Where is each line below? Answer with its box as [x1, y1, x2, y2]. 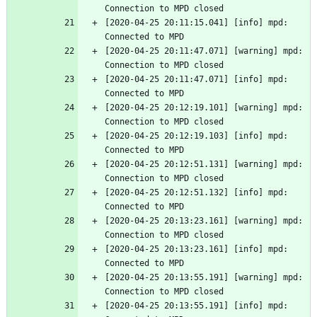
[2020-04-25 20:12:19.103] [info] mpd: [105, 131, 288, 142]
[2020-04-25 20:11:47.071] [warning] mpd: [105, 46, 303, 57]
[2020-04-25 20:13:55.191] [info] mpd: [105, 301, 288, 311]
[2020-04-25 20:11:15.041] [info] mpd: [105, 18, 288, 28]
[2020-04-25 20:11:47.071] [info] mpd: [105, 74, 288, 85]
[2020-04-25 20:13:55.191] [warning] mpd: [105, 272, 303, 283]
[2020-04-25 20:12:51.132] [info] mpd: [105, 188, 288, 198]
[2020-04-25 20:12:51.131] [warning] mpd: [105, 159, 303, 170]
